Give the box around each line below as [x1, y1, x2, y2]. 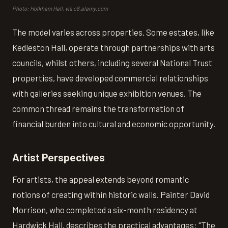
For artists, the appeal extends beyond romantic [12, 174, 189, 184]
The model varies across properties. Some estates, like [12, 27, 214, 38]
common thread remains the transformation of [12, 103, 184, 114]
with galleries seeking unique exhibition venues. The [12, 88, 202, 99]
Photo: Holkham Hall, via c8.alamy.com [12, 5, 108, 12]
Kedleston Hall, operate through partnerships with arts [12, 42, 215, 53]
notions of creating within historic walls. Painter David [12, 189, 210, 199]
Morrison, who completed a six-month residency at [12, 204, 197, 215]
